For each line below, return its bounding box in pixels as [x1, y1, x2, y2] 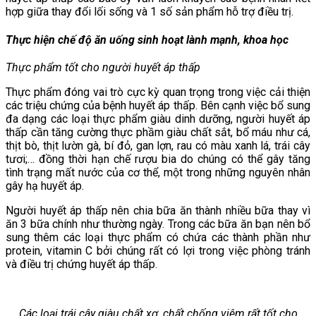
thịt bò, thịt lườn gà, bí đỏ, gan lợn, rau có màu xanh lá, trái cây [6, 138, 310, 152]
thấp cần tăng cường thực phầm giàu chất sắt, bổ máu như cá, [6, 125, 310, 139]
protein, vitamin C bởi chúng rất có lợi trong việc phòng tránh [6, 243, 310, 257]
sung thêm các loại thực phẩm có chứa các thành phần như [6, 230, 310, 244]
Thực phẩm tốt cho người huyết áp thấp [6, 60, 200, 74]
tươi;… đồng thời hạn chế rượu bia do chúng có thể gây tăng [6, 152, 310, 166]
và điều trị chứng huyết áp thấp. [6, 257, 157, 271]
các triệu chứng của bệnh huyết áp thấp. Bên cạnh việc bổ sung [6, 98, 310, 112]
